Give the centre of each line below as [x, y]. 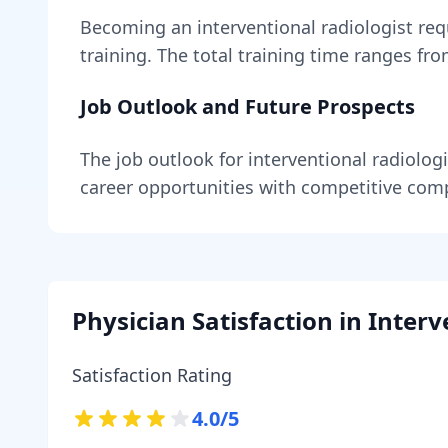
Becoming [125, 27]
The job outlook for [164, 159]
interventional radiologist [305, 27]
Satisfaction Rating [152, 375]
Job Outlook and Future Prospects [247, 106]
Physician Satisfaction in [220, 320]
